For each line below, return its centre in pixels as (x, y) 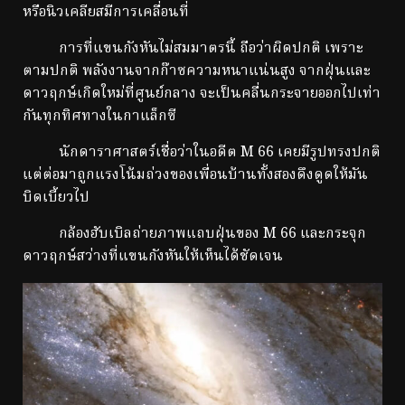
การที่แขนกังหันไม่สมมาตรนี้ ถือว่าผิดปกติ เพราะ (193, 49)
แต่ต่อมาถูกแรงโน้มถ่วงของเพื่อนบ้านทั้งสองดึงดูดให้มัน (195, 176)
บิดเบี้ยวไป (56, 198)
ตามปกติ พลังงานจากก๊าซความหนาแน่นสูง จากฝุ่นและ (197, 72)
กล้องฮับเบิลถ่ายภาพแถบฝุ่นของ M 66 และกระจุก (194, 235)
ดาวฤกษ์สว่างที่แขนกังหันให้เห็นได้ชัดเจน (153, 257)
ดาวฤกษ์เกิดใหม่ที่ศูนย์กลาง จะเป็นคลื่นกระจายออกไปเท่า (202, 94)
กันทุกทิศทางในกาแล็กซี (99, 117)
